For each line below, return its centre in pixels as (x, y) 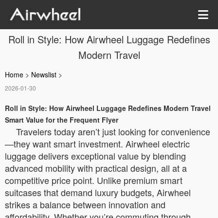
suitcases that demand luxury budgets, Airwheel (98, 192)
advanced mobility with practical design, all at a (96, 168)
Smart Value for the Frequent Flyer (62, 120)
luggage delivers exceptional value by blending (95, 156)
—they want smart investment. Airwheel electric (97, 144)
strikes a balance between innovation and (85, 204)
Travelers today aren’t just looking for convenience (113, 131)
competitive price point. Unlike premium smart (94, 180)
